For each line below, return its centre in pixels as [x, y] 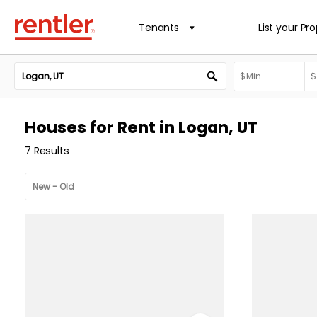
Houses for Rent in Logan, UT [141, 127]
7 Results [47, 151]
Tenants [159, 27]
